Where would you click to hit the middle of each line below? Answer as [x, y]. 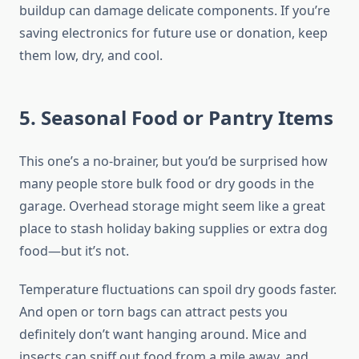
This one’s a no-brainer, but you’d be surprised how [173, 161]
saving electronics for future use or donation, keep [173, 33]
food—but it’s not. [74, 251]
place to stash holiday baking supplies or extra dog [173, 229]
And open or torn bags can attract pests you [153, 312]
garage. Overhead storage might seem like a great [172, 206]
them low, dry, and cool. [91, 56]
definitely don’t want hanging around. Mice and [163, 335]
